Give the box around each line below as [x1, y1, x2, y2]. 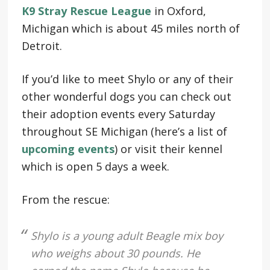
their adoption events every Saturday [21, 106, 215, 121]
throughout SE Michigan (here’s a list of [21, 124, 227, 139]
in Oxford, [151, 3, 206, 18]
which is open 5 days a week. [21, 159, 169, 174]
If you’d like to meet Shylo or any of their [21, 71, 233, 86]
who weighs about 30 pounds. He [30, 245, 200, 260]
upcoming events [21, 141, 115, 156]
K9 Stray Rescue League [21, 3, 151, 18]
